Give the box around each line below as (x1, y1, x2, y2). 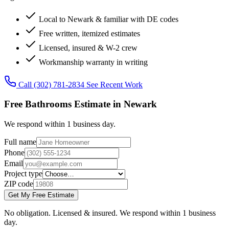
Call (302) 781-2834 (16, 80, 86, 89)
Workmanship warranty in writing (37, 57, 148, 66)
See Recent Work (86, 80, 143, 89)
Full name (4, 138, 36, 147)
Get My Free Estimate (8, 191, 74, 199)
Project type (4, 169, 42, 178)
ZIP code (4, 179, 33, 189)
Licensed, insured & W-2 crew (37, 43, 138, 52)
